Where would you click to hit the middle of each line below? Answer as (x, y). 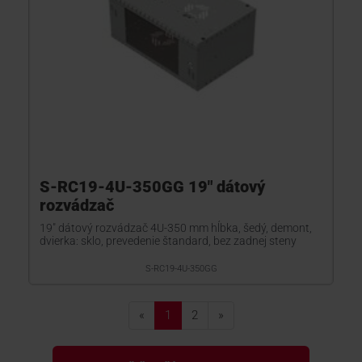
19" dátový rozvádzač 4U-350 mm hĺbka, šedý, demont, (176, 228)
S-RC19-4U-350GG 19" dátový (152, 187)
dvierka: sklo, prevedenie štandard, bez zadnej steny (168, 241)
